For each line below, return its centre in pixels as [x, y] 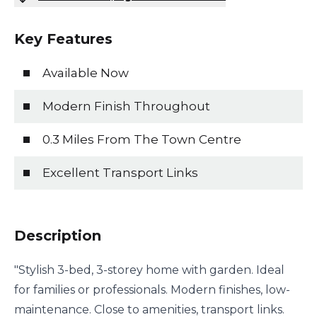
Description [58, 236]
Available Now [86, 73]
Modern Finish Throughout [126, 106]
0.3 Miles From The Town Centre [142, 140]
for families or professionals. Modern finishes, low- [152, 290]
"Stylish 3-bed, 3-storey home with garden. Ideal [149, 270]
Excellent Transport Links [120, 173]
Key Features [63, 39]
